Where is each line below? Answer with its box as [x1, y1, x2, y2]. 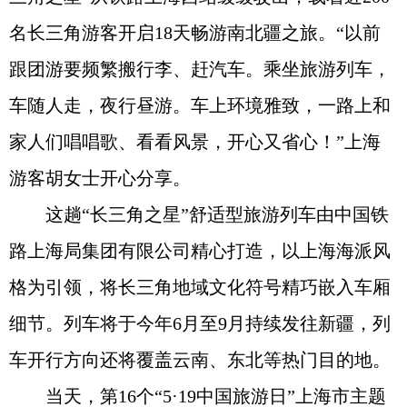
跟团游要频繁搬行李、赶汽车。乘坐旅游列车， [9, 59, 391, 79]
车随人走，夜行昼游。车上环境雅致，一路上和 [9, 95, 391, 115]
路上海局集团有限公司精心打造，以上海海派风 [9, 241, 391, 261]
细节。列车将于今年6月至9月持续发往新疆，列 [9, 313, 391, 333]
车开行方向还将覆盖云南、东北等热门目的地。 [9, 350, 391, 370]
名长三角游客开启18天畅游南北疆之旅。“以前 [9, 23, 381, 43]
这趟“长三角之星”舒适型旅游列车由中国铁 [9, 204, 389, 224]
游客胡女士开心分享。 [9, 168, 191, 188]
